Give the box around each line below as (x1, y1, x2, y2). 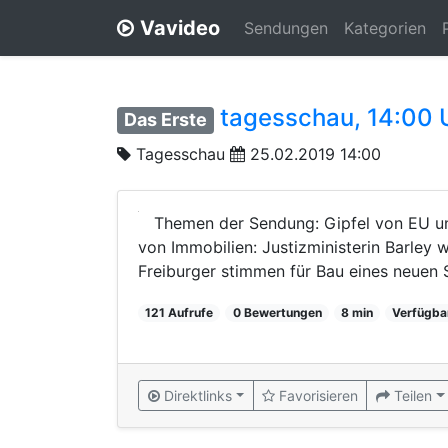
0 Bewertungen (232, 304, 322, 320)
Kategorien (344, 18, 426, 38)
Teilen (394, 386, 433, 404)
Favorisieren (279, 386, 359, 404)
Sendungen (244, 18, 328, 38)
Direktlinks (164, 386, 232, 404)
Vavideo (140, 16, 220, 40)
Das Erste (124, 109, 208, 130)
